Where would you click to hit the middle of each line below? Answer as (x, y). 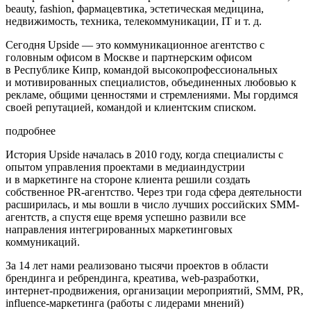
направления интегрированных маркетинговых (119, 230)
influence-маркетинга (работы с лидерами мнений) (125, 303)
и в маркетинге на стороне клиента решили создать (128, 180)
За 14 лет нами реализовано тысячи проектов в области (137, 266)
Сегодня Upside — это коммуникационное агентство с (135, 45)
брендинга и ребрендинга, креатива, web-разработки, (132, 278)
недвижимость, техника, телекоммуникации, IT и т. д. (134, 22)
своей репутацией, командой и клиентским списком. (131, 108)
